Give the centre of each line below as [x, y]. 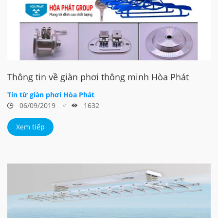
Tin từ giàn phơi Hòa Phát [51, 94]
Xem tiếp [30, 127]
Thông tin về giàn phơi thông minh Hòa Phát [98, 77]
